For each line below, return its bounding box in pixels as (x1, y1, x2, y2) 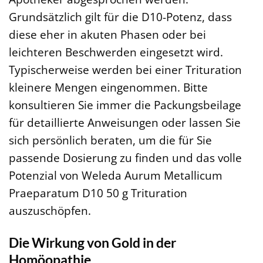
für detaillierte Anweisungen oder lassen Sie (9, 114, 241, 131)
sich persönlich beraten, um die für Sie (9, 132, 212, 149)
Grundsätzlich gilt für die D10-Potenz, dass (9, 9, 232, 25)
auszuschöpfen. (9, 203, 91, 219)
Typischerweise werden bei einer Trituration (9, 62, 242, 78)
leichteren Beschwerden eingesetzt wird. (9, 44, 223, 60)
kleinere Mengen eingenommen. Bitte (9, 79, 208, 96)
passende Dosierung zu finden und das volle (9, 150, 242, 166)
